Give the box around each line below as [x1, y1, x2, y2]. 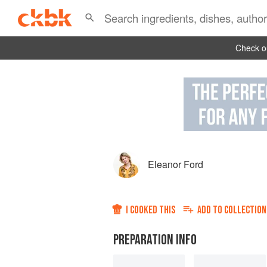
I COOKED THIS [126, 204, 175, 217]
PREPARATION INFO [113, 231, 197, 249]
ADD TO [197, 204, 224, 217]
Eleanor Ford [148, 157, 203, 172]
